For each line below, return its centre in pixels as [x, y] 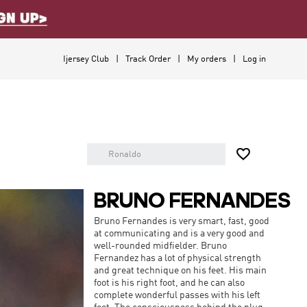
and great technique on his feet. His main [180, 271]
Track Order [148, 59]
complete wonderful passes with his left [177, 295]
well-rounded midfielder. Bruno [160, 246]
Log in [254, 59]
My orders [207, 59]
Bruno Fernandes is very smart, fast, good [182, 221]
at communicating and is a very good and [179, 234]
